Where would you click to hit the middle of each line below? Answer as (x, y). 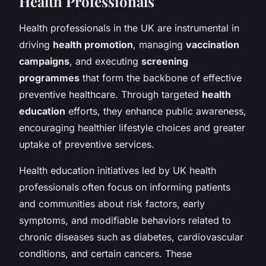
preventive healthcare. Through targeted (110, 94)
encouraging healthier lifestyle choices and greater (132, 127)
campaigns (44, 61)
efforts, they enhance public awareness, (156, 111)
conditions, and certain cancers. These (105, 253)
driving (36, 44)
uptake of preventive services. (87, 144)
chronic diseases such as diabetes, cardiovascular (131, 237)
